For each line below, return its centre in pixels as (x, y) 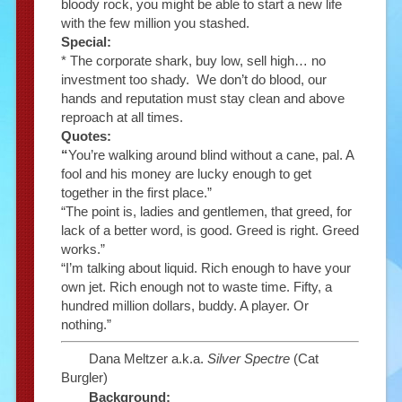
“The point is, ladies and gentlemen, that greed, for (206, 211)
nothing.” (86, 324)
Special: (86, 41)
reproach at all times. (122, 117)
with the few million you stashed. (155, 22)
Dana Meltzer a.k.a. (148, 359)
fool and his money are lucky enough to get (186, 173)
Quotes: (86, 135)
